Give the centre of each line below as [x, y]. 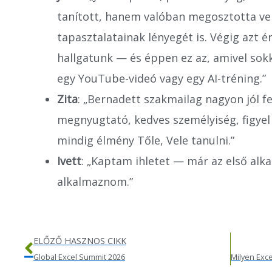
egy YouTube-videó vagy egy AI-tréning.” [161, 78]
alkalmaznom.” [95, 182]
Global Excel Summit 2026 [79, 257]
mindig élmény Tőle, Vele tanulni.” [146, 140]
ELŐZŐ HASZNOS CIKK [80, 241]
